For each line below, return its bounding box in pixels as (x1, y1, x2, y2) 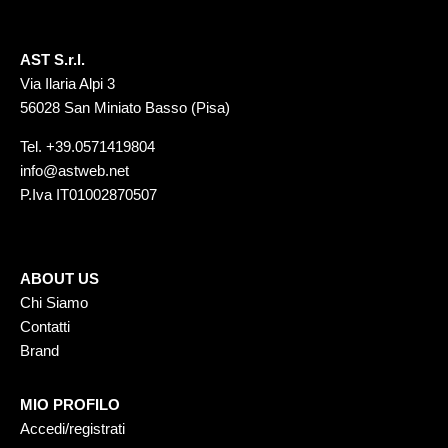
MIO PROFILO (20, 396, 120, 413)
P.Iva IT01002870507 (20, 186, 157, 203)
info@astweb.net (20, 162, 129, 179)
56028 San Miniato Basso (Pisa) (20, 99, 230, 116)
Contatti (20, 318, 70, 335)
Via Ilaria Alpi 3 (20, 75, 115, 92)
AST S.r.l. (20, 51, 85, 68)
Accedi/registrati (20, 420, 125, 437)
